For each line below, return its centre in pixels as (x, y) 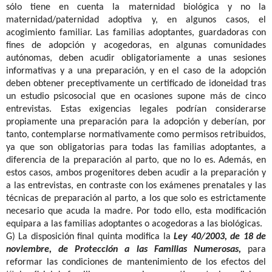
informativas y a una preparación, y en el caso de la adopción (136, 71)
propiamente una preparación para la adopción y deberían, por (136, 122)
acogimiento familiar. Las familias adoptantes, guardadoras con (136, 32)
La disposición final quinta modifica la (94, 236)
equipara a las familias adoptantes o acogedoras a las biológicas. (134, 224)
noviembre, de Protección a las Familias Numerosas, (124, 249)
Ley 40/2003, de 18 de (218, 236)
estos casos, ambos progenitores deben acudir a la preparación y (136, 173)
